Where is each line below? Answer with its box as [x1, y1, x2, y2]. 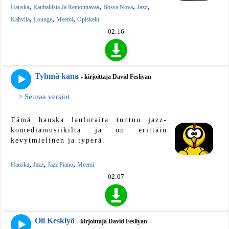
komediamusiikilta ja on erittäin [11, 126, 167, 134]
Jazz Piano [48, 161, 73, 168]
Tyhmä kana [35, 71, 79, 80]
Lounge [34, 16, 52, 24]
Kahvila [11, 16, 30, 24]
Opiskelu [77, 16, 99, 24]
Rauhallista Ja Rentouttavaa [33, 4, 99, 11]
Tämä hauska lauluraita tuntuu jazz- [11, 116, 167, 124]
